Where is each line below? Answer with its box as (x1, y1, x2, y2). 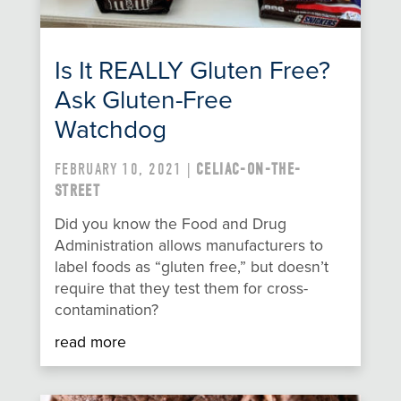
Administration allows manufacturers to (54, 235, 323, 255)
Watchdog (54, 114, 166, 145)
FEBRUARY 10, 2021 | (54, 159, 196, 179)
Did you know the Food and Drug (54, 214, 286, 234)
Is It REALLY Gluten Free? (54, 55, 330, 86)
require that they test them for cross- (54, 278, 308, 298)
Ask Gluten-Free (54, 84, 233, 115)
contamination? (54, 300, 158, 320)
